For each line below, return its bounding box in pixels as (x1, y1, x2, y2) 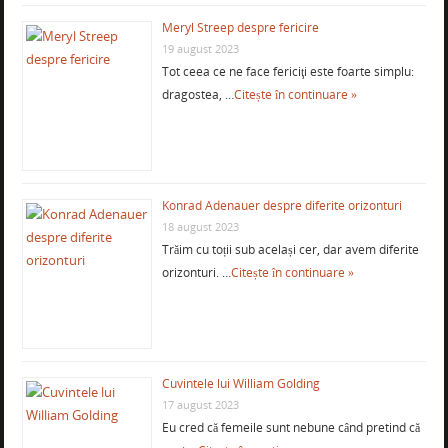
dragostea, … (161, 85, 234, 103)
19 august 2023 (161, 40, 239, 56)
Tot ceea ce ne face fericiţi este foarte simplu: (161, 62, 414, 80)
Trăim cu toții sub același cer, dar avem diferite (161, 240, 419, 258)
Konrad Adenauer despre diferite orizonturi (161, 196, 402, 214)
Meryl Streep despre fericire (161, 18, 319, 36)
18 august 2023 (161, 218, 239, 234)
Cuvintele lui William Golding (161, 374, 320, 392)
